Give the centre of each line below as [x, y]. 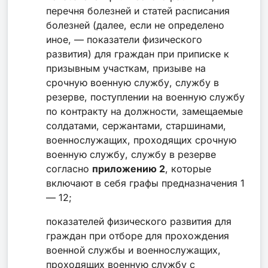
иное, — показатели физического [124, 39]
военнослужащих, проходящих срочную [141, 140]
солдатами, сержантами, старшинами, [136, 125]
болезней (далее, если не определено [135, 25]
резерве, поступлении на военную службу [145, 97]
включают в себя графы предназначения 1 [145, 183]
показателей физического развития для [139, 221]
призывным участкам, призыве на [126, 68]
